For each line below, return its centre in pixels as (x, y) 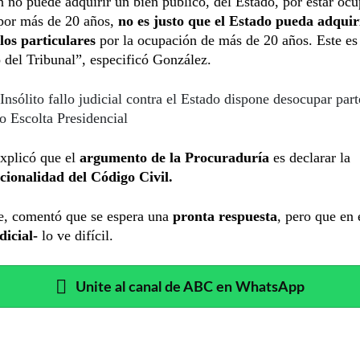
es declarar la (310, 157)
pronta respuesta (223, 216)
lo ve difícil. (76, 235)
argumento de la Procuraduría (174, 157)
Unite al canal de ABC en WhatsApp (190, 287)
